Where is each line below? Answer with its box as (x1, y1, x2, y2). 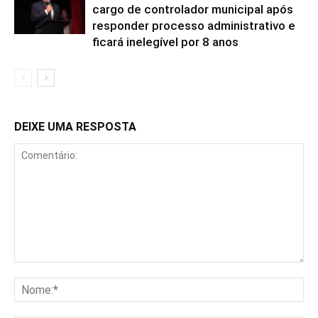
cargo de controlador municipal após (92, 2, 293, 16)
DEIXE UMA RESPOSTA (14, 120, 136, 133)
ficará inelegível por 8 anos (92, 35, 238, 49)
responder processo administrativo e (92, 18, 295, 33)
